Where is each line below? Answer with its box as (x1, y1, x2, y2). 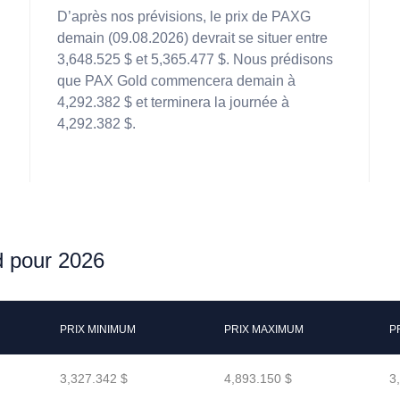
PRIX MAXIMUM (224, 323, 304, 336)
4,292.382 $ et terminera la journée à (57, 95, 289, 110)
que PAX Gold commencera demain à (57, 73, 296, 88)
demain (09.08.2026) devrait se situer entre (57, 30, 328, 46)
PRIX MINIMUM (60, 323, 136, 336)
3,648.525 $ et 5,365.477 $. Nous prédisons (57, 52, 333, 67)
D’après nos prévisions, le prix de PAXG (57, 9, 311, 24)
